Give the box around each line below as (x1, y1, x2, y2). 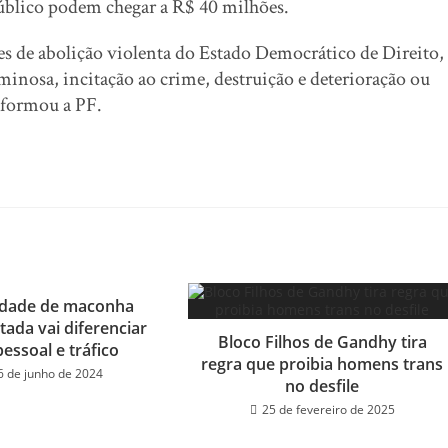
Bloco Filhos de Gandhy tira (217, 331, 427, 353)
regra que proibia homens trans (201, 353, 444, 375)
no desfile (285, 375, 360, 397)
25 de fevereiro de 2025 (261, 401, 395, 418)
